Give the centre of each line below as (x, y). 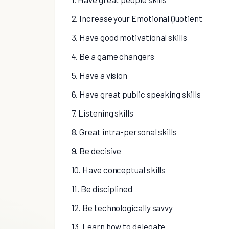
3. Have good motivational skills (129, 37)
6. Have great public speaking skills (136, 94)
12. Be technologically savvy (122, 207)
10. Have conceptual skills (118, 169)
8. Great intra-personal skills (124, 132)
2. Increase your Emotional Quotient (137, 18)
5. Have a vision (99, 75)
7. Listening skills (102, 113)
